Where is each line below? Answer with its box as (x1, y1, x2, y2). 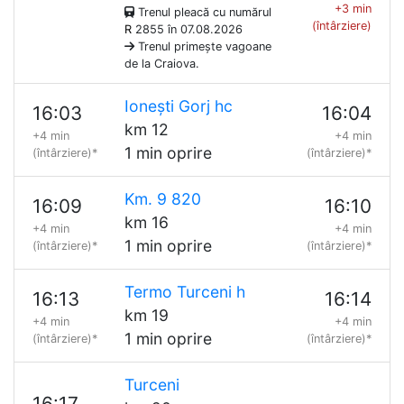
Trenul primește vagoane (133, 40, 271, 53)
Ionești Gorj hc (124, 96, 233, 115)
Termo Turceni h (124, 282, 245, 301)
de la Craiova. (124, 57, 199, 70)
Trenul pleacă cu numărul (133, 5, 271, 19)
